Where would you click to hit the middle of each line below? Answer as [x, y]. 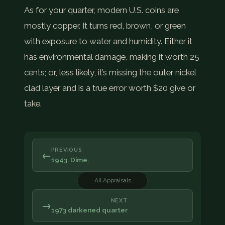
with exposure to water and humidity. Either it [108, 41]
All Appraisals [113, 181]
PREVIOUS [67, 150]
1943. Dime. [70, 159]
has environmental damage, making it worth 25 [112, 57]
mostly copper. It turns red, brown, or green [105, 26]
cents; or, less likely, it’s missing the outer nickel [110, 73]
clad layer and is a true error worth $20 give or [110, 88]
